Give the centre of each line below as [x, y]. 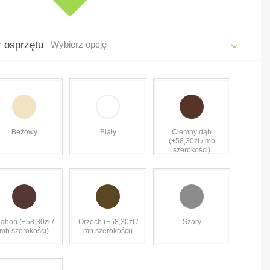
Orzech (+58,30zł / [108, 222]
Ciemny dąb [192, 132]
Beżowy [24, 132]
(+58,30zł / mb [192, 141]
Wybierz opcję [79, 44]
